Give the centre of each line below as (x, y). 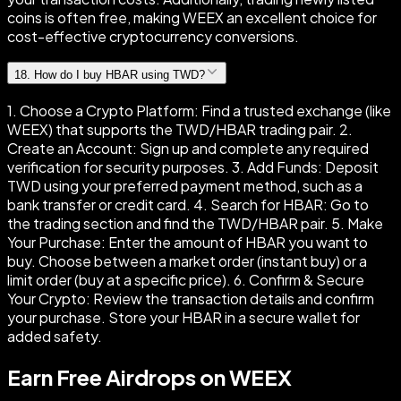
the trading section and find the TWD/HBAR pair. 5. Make (195, 223)
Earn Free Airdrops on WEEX (149, 376)
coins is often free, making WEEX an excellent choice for (192, 17)
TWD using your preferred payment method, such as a (185, 186)
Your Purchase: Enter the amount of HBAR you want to (188, 242)
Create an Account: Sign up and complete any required (188, 148)
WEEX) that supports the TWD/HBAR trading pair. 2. (180, 129)
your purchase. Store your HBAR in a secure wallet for (183, 317)
